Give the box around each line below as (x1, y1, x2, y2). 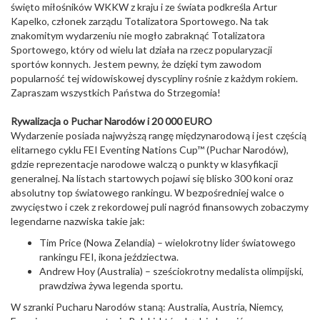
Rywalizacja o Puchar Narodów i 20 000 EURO (11, 115, 212, 127)
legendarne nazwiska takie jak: (11, 215, 145, 227)
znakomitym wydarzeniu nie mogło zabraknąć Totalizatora (11, 29, 265, 41)
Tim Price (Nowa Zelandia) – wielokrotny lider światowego (39, 236, 296, 249)
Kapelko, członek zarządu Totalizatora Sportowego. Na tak (11, 15, 269, 27)
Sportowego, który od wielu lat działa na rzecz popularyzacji (11, 44, 272, 56)
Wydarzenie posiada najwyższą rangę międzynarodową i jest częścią (11, 129, 306, 141)
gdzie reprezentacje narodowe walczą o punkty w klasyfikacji (11, 158, 278, 170)
